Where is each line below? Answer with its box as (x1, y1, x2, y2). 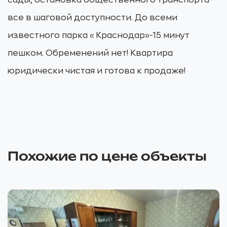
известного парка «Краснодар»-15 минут (8, 31, 190, 40)
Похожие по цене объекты (8, 148, 207, 164)
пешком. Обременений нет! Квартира (8, 49, 173, 57)
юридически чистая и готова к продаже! (8, 67, 185, 75)
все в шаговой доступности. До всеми (8, 14, 177, 22)
